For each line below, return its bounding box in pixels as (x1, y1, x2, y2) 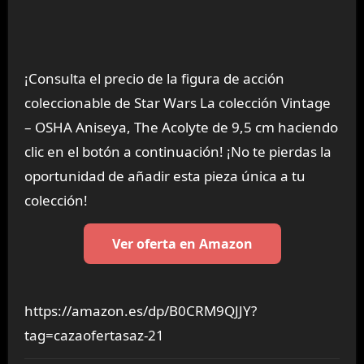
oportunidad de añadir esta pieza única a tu (24, 167, 305, 186)
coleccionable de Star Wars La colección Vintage (24, 93, 331, 113)
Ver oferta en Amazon (111, 235, 253, 253)
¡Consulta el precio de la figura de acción (24, 69, 284, 89)
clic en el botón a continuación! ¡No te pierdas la (24, 142, 331, 162)
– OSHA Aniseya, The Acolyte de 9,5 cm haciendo (24, 118, 338, 137)
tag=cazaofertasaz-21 (24, 326, 164, 345)
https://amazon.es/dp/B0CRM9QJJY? (24, 301, 257, 321)
